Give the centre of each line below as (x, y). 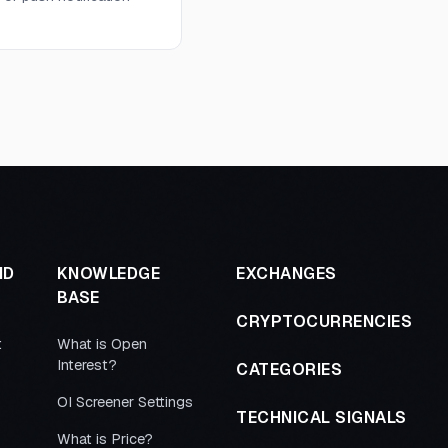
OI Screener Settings (124, 402)
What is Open (101, 344)
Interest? (86, 365)
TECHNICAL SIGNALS (321, 417)
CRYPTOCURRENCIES (324, 321)
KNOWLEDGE (108, 273)
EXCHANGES (286, 273)
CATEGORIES (289, 369)
